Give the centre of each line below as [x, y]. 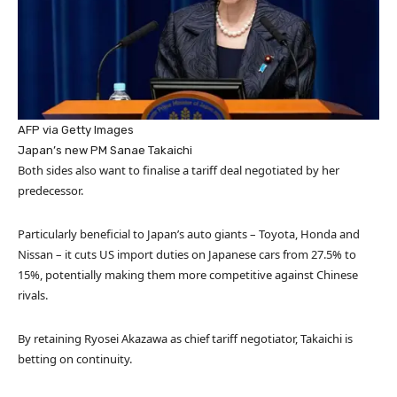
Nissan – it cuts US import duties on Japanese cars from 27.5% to [187, 255]
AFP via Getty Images [76, 130]
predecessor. [51, 191]
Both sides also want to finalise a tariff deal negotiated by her [179, 171]
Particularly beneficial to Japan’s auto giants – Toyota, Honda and [189, 234]
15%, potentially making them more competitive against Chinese [188, 275]
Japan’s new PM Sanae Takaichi [105, 151]
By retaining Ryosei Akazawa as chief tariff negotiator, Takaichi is [185, 339]
